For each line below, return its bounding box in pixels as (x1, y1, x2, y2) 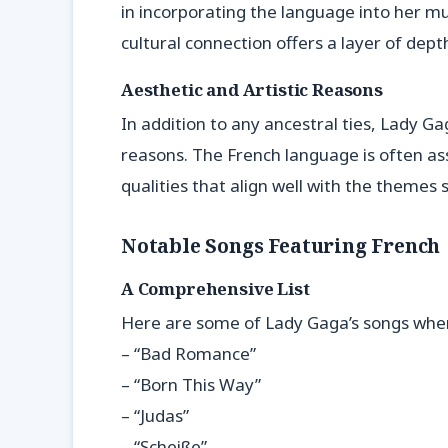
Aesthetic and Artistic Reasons (121, 77, 383, 101)
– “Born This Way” (121, 373, 261, 397)
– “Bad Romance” (121, 342, 256, 366)
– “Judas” (121, 404, 189, 428)
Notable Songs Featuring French (121, 231, 441, 259)
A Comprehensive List (121, 276, 310, 300)
